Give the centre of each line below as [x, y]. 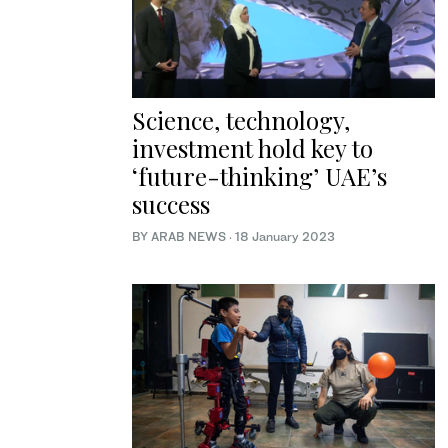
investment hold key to [252, 148]
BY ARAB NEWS [180, 237]
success [171, 204]
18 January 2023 [285, 237]
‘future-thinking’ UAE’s [259, 176]
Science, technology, [241, 120]
